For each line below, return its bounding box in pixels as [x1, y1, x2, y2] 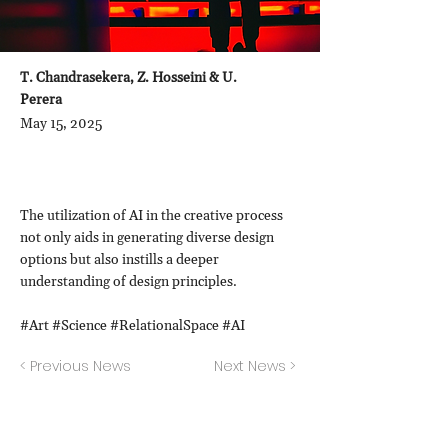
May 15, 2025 [20, 115, 102, 133]
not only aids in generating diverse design [20, 229, 274, 247]
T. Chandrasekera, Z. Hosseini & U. [20, 69, 237, 87]
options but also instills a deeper [20, 251, 219, 269]
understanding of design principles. [20, 273, 237, 291]
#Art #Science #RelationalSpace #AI [20, 317, 245, 335]
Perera [20, 91, 62, 109]
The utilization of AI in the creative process [20, 207, 283, 225]
